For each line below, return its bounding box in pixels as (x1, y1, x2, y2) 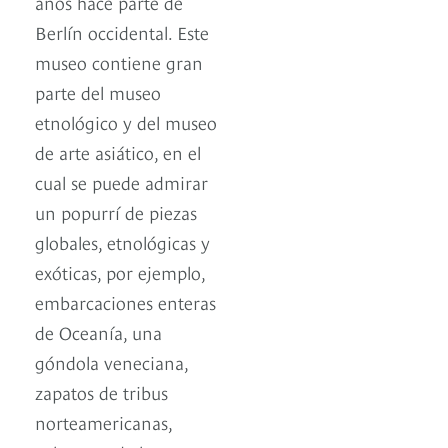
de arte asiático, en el (35, 139, 201, 165)
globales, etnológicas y (35, 229, 210, 255)
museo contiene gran (35, 49, 203, 75)
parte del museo (35, 79, 161, 105)
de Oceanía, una (35, 319, 162, 345)
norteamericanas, (35, 409, 172, 435)
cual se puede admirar (35, 169, 208, 195)
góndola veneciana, (35, 349, 188, 375)
